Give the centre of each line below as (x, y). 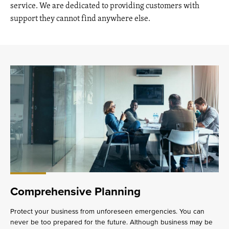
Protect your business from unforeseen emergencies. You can (107, 211)
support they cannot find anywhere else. (80, 18)
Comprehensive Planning (75, 191)
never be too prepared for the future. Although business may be (111, 222)
